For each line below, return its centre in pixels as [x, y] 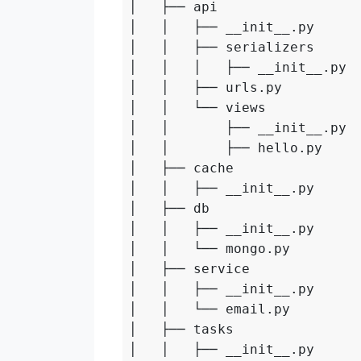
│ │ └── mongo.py [210, 249]
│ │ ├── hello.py [226, 148]
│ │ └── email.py [210, 309]
